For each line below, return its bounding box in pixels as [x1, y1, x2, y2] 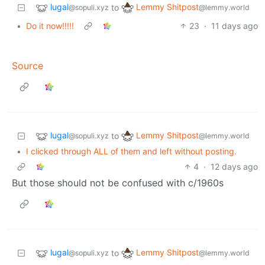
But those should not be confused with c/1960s [12, 176, 224, 189]
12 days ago [211, 161, 258, 172]
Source [12, 59, 43, 72]
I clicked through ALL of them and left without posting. [26, 146, 237, 156]
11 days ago [211, 20, 258, 31]
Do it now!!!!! [26, 20, 74, 31]
